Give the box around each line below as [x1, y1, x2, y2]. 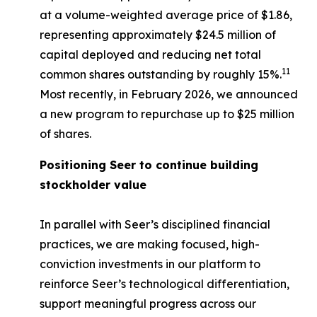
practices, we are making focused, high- [40, 237, 260, 251]
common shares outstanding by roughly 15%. [40, 67, 282, 81]
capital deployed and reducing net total [40, 47, 261, 62]
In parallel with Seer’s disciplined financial [40, 217, 270, 231]
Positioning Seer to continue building [40, 158, 258, 172]
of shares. [40, 127, 91, 141]
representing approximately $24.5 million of [40, 28, 276, 42]
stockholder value [40, 178, 146, 192]
